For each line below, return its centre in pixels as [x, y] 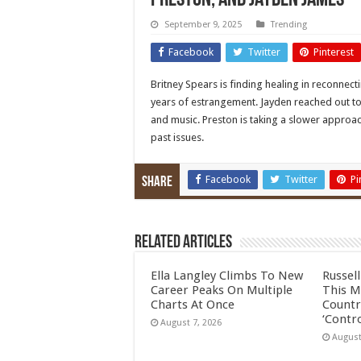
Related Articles [183, 243]
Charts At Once [193, 305]
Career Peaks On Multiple [222, 290]
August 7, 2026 [191, 323]
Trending [289, 25]
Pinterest [334, 52]
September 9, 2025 [203, 25]
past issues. [178, 137]
